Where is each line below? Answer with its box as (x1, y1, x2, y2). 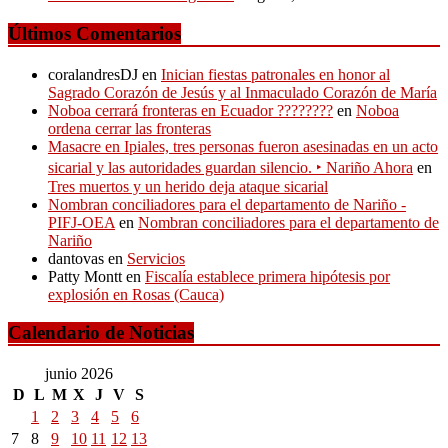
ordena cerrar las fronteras (48, 119, 211, 137)
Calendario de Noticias (8, 322, 194, 344)
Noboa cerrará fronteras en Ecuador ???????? (48, 101, 333, 119)
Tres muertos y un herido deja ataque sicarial (48, 177, 328, 195)
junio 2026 (45, 364, 113, 382)
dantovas (48, 249, 104, 267)
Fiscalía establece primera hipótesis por (145, 267, 390, 285)
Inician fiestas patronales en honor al (161, 65, 390, 83)
